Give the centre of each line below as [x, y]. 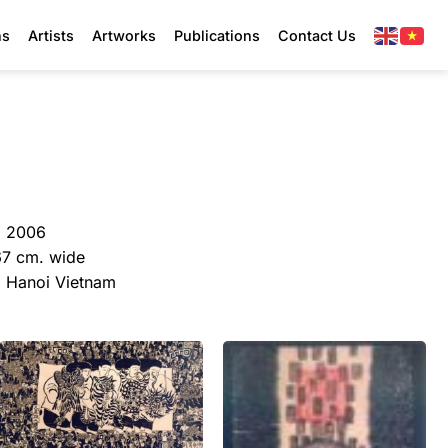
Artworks [124, 35]
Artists [51, 35]
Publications [217, 35]
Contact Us [317, 35]
